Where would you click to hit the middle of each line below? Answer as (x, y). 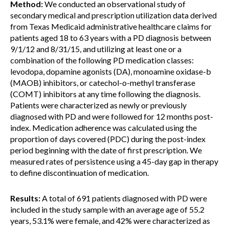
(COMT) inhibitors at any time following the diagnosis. (105, 94)
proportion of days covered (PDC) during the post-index (108, 139)
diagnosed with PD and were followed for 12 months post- (112, 116)
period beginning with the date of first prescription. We (106, 150)
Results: (25, 198)
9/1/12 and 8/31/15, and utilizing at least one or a (96, 49)
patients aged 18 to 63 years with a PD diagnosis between (111, 38)
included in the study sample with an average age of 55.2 (107, 209)
